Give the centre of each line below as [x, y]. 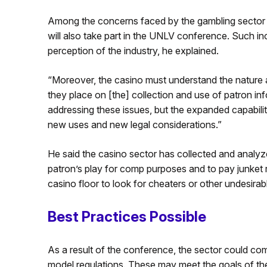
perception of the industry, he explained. [133, 51]
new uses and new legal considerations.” [134, 125]
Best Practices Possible [127, 217]
